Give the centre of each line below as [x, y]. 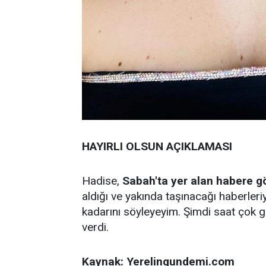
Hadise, [102, 180]
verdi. [95, 227]
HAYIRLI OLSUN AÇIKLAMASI [157, 146]
